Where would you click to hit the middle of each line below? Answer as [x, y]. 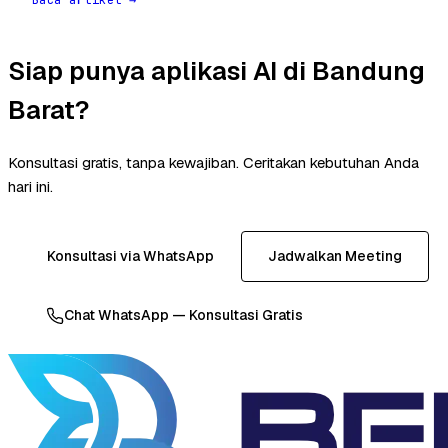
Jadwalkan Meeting [334, 256]
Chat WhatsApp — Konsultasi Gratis [183, 315]
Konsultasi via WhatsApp [130, 256]
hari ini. [30, 187]
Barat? [48, 109]
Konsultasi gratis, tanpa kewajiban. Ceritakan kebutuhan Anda [213, 163]
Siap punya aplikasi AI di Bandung [216, 70]
